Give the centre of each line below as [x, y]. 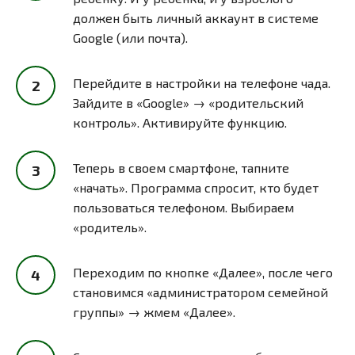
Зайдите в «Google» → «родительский [188, 102]
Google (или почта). [130, 37]
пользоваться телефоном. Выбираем [183, 207]
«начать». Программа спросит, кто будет [196, 187]
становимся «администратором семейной [200, 292]
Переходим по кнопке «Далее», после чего [203, 272]
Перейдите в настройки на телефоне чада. [202, 82]
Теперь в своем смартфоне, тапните [181, 167]
